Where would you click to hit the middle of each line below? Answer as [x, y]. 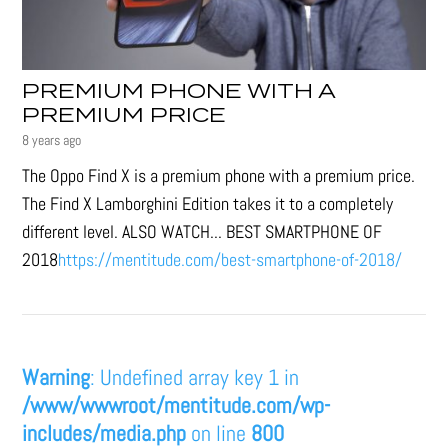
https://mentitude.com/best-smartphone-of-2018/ [230, 260]
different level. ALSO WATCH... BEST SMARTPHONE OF [202, 232]
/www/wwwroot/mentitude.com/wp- [176, 405]
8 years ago [52, 140]
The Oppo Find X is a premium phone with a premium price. [219, 176]
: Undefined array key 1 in [195, 377]
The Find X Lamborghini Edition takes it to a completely [208, 204]
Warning [56, 377]
